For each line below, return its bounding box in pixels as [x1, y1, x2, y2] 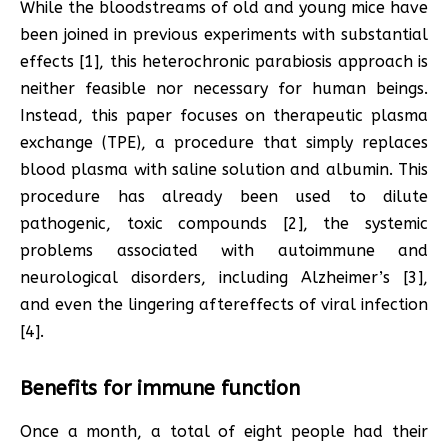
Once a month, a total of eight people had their [20, 421, 428, 441]
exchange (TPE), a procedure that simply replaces [20, 132, 428, 152]
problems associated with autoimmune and [20, 240, 428, 260]
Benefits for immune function [20, 376, 300, 400]
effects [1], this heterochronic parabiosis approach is [20, 51, 428, 71]
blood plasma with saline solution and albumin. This [20, 159, 428, 179]
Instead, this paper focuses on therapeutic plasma [20, 105, 428, 125]
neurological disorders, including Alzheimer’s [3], [20, 267, 428, 287]
